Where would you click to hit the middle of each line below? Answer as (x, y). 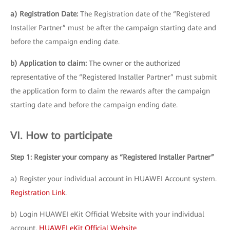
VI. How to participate (61, 136)
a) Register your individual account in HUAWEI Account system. (113, 179)
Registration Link (38, 193)
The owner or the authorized (134, 63)
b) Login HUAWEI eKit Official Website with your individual (107, 214)
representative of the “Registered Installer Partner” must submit (113, 77)
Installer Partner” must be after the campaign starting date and (113, 28)
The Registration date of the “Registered (144, 14)
